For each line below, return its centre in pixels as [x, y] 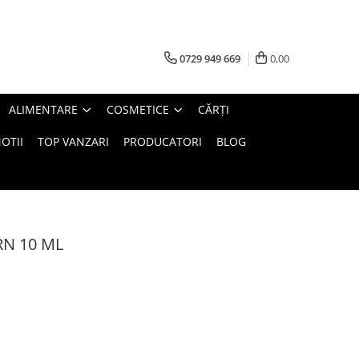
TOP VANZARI [73, 141]
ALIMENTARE [43, 109]
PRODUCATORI [163, 141]
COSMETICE [138, 109]
